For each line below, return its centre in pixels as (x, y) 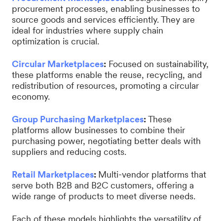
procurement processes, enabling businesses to (106, 9)
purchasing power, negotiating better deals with (106, 141)
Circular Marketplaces (58, 64)
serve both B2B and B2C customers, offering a (103, 185)
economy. (31, 96)
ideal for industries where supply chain (88, 30)
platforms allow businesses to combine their (98, 130)
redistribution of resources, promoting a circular (105, 86)
